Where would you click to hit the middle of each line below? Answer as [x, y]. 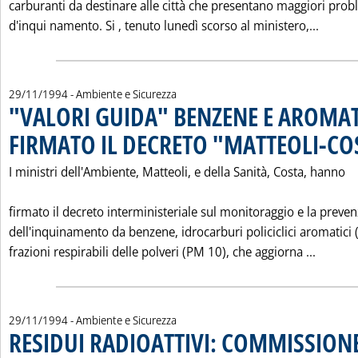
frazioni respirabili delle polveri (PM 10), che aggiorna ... [162, 252]
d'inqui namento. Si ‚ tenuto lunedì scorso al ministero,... [164, 26]
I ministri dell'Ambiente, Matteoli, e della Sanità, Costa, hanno [177, 172]
